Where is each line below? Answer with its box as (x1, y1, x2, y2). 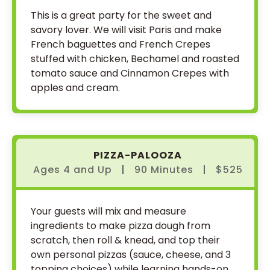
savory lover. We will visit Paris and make (31, 23, 222, 37)
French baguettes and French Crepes (31, 37, 210, 51)
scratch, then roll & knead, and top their (31, 233, 220, 247)
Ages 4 (33, 163, 74, 177)
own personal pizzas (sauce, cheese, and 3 (31, 248, 231, 262)
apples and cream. (31, 81, 120, 95)
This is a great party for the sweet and (31, 8, 212, 22)
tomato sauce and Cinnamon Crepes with (31, 66, 229, 80)
